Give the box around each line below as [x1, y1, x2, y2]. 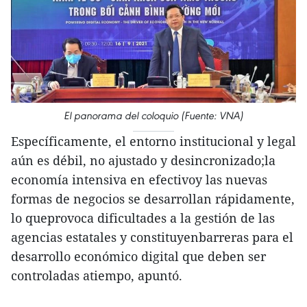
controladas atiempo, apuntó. [11, 267, 182, 284]
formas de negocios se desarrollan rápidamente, [11, 191, 295, 208]
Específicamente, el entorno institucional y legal [11, 133, 296, 150]
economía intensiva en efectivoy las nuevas [11, 171, 267, 188]
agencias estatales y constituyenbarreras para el [11, 229, 293, 246]
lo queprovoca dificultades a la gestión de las [11, 210, 275, 227]
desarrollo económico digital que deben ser [11, 248, 266, 265]
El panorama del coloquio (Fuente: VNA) [64, 109, 243, 123]
